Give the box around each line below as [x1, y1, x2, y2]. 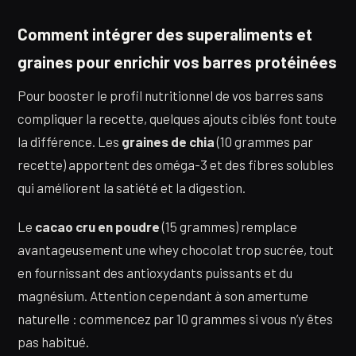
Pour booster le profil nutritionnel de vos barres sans [17, 87, 323, 103]
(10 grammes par [215, 133, 313, 149]
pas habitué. [17, 334, 89, 350]
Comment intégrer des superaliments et [17, 24, 312, 44]
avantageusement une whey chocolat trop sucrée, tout [17, 242, 334, 258]
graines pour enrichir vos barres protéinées [17, 52, 337, 72]
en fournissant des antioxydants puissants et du [17, 265, 292, 281]
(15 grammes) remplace [160, 219, 297, 235]
